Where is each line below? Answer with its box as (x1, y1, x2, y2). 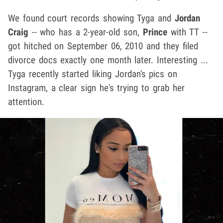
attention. (8, 96, 44, 108)
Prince (142, 26, 167, 38)
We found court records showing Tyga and (8, 12, 175, 24)
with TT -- (167, 26, 208, 38)
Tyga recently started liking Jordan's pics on (8, 68, 178, 80)
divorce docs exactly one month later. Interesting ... (8, 54, 208, 66)
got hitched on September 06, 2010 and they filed (8, 40, 198, 52)
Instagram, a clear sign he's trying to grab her (8, 82, 185, 94)
